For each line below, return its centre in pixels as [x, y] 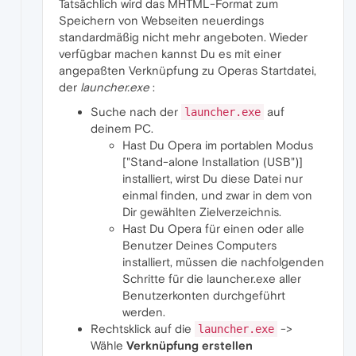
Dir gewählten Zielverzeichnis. [202, 211]
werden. [144, 311]
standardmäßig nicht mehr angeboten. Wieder [183, 37]
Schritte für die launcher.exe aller [212, 278]
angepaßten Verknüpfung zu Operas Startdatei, [188, 70]
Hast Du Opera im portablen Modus [218, 145]
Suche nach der [136, 111]
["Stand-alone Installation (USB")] [213, 161]
